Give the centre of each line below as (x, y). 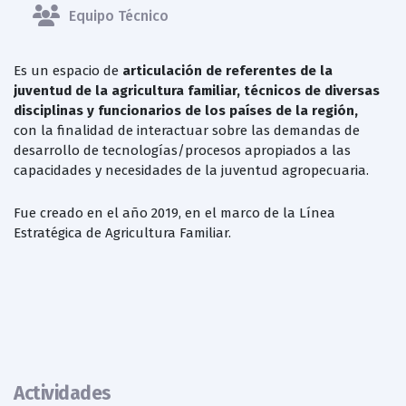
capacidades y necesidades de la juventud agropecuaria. (191, 170)
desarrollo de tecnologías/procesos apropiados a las (182, 150)
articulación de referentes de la (226, 70)
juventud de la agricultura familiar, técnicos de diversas (197, 90)
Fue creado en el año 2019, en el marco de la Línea (174, 213)
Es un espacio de (66, 70)
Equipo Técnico (119, 15)
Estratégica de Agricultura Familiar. (122, 232)
